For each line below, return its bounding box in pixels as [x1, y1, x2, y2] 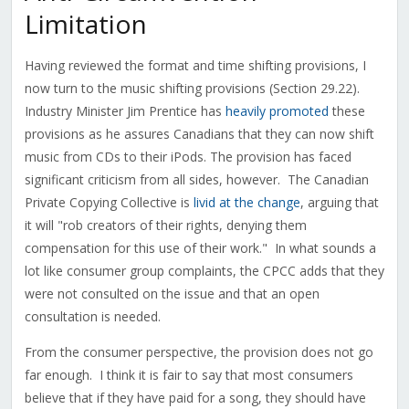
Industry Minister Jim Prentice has [24, 102, 225, 121]
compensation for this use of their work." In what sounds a [24, 239, 376, 257]
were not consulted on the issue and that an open [24, 285, 320, 303]
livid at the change [193, 194, 300, 212]
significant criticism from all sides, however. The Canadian [24, 171, 369, 189]
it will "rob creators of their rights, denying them [24, 216, 307, 235]
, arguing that [299, 194, 379, 212]
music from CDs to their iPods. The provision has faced [24, 148, 351, 166]
